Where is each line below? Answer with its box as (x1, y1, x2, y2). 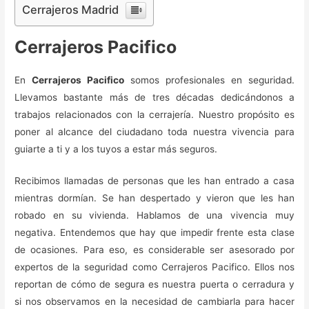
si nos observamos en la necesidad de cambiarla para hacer (14, 296, 295, 308)
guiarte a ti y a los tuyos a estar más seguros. (14, 143, 218, 154)
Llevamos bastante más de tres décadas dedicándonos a (14, 91, 295, 103)
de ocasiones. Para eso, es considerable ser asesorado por (14, 244, 295, 256)
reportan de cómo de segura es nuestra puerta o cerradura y (14, 279, 295, 290)
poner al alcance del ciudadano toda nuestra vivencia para (14, 126, 295, 137)
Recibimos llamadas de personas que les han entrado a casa (14, 175, 295, 187)
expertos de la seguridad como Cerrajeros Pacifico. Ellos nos (14, 261, 295, 273)
